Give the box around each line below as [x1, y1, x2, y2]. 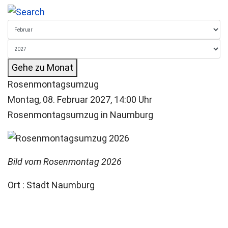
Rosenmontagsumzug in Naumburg [8, 109, 153, 120]
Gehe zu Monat [12, 62, 73, 73]
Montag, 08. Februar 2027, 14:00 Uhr [8, 94, 152, 105]
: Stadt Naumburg [22, 180, 95, 190]
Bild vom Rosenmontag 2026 [8, 156, 122, 167]
